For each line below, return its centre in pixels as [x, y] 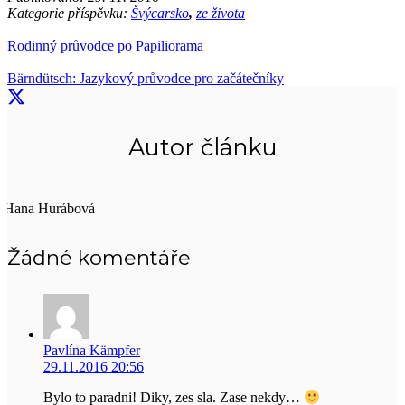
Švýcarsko [160, 13]
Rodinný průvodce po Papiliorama [105, 45]
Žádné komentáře [99, 257]
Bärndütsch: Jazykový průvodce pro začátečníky [146, 78]
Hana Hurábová [49, 209]
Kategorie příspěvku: [69, 13]
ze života [221, 13]
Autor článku [202, 147]
